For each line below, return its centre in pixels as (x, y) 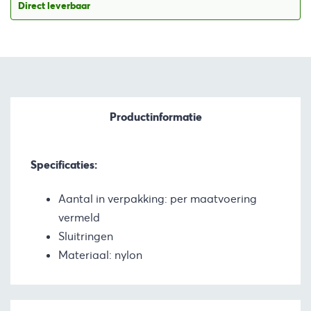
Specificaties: (64, 165)
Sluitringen (86, 236)
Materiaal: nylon (100, 255)
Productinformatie (155, 117)
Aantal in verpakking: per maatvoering (158, 199)
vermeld (79, 217)
